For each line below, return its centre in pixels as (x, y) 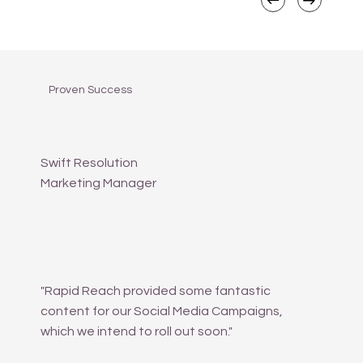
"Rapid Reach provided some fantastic (156, 290)
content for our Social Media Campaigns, (162, 311)
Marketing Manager (99, 183)
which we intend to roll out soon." (137, 331)
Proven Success (91, 90)
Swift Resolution (90, 162)
